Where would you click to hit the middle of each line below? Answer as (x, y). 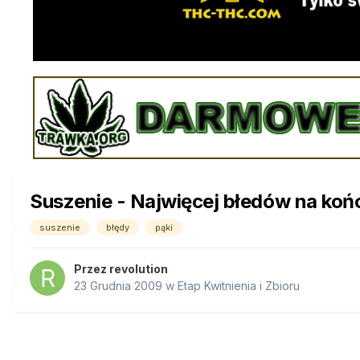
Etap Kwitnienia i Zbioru (239, 285)
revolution (139, 268)
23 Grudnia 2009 (118, 285)
